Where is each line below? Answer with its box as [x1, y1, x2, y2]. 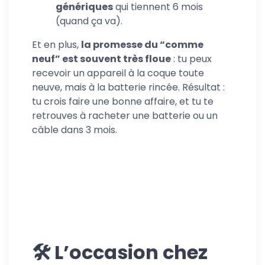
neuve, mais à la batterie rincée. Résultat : [32, 80, 225, 94]
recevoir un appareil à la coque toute [32, 66, 204, 80]
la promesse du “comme [81, 37, 203, 51]
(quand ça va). [56, 14, 122, 28]
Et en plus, [32, 37, 81, 51]
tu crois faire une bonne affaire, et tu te [32, 94, 214, 108]
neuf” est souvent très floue [32, 51, 171, 66]
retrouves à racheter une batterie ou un [32, 108, 218, 122]
